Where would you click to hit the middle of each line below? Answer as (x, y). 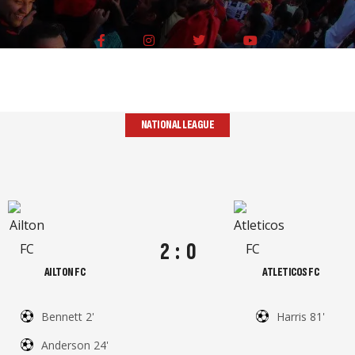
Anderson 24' (74, 345)
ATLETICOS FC (291, 272)
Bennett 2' (67, 317)
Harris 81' (301, 317)
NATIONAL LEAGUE (177, 125)
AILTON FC (65, 272)
